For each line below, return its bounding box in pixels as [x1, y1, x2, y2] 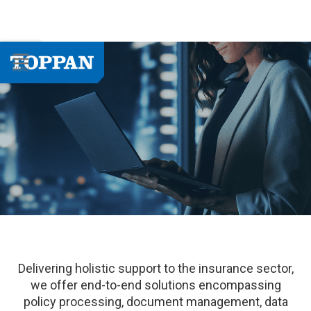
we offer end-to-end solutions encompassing [30, 278, 281, 292]
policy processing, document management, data [23, 294, 288, 309]
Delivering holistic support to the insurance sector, [17, 261, 294, 276]
